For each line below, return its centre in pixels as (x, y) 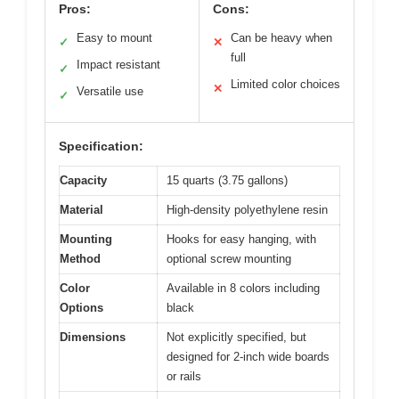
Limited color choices (285, 84)
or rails (184, 376)
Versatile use (110, 91)
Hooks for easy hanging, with (241, 239)
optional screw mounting (229, 258)
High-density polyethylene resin (247, 209)
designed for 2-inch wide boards (248, 356)
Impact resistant (118, 64)
